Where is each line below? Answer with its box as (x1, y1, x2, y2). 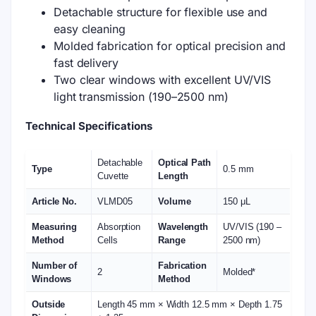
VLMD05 (97, 195, 133, 207)
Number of (32, 260, 78, 271)
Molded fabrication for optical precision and (54, 39, 286, 53)
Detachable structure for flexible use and (54, 5, 267, 19)
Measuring (32, 221, 78, 232)
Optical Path (158, 157, 211, 168)
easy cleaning (54, 22, 126, 36)
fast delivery (54, 56, 119, 70)
